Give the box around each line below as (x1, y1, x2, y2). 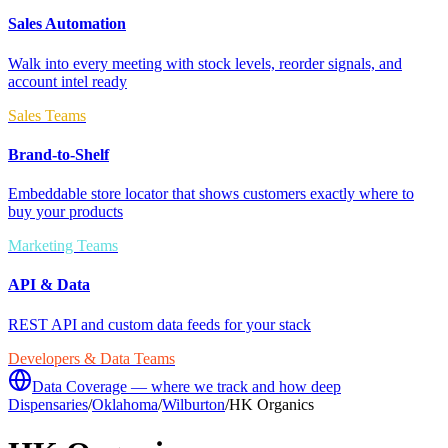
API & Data (8, 276, 90, 294)
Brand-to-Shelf (8, 145, 109, 163)
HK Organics (229, 395, 314, 413)
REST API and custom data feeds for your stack (8, 315, 311, 333)
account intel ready (8, 72, 127, 90)
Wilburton (162, 395, 225, 413)
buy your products (8, 203, 123, 221)
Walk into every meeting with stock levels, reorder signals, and (8, 54, 402, 72)
